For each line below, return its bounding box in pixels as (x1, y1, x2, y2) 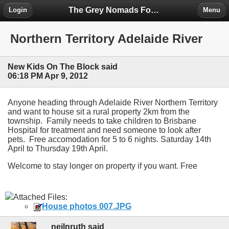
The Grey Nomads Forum (151, 5, 159, 14)
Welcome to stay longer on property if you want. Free (8, 161, 197, 170)
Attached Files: (13, 192, 67, 201)
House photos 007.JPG (42, 201, 131, 211)
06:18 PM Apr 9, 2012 (8, 72, 88, 81)
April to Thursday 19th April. (8, 144, 108, 153)
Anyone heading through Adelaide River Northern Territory (8, 98, 218, 107)
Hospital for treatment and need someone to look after (8, 125, 201, 134)
